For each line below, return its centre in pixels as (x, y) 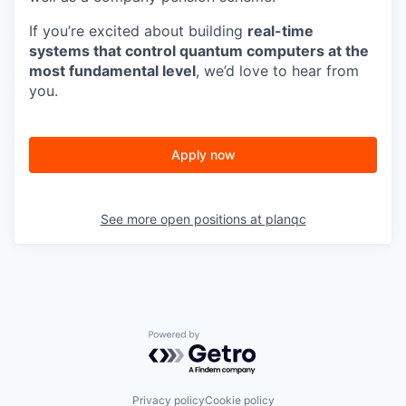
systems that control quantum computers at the (199, 50)
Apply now (203, 154)
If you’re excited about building (138, 30)
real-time (280, 30)
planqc (285, 218)
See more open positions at (183, 218)
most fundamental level (112, 70)
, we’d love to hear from (277, 70)
